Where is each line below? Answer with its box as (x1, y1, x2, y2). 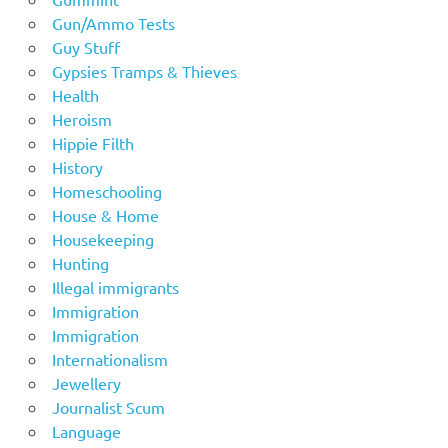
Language (51, 420, 121, 441)
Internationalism (51, 348, 168, 369)
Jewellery (51, 372, 121, 393)
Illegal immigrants (51, 276, 179, 297)
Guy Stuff (51, 36, 120, 57)
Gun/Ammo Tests (51, 12, 175, 33)
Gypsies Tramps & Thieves (51, 60, 237, 81)
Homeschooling (51, 180, 162, 201)
